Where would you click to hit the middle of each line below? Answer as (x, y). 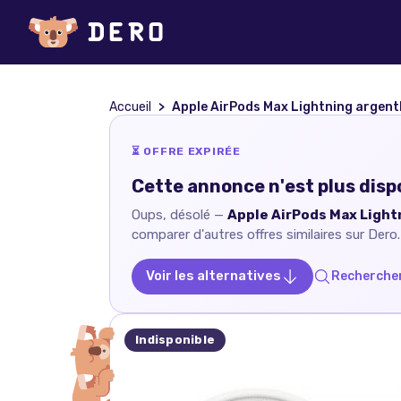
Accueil (130, 107)
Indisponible (175, 339)
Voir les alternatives (213, 276)
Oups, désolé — (179, 214)
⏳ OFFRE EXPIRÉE (186, 151)
